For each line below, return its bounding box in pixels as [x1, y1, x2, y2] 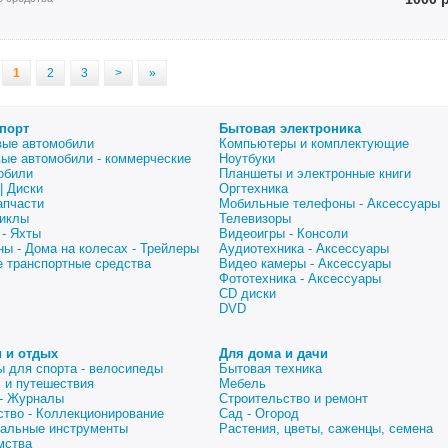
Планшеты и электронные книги [219, 166, 411, 181]
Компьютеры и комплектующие [219, 136, 409, 151]
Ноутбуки [219, 151, 275, 166]
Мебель [219, 376, 266, 391]
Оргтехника [219, 181, 288, 196]
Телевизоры [219, 211, 291, 226]
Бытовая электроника [219, 121, 361, 136]
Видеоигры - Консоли [219, 226, 348, 241]
